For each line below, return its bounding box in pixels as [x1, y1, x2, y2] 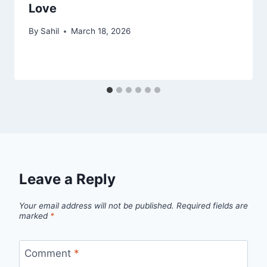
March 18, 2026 [71, 26, 131, 36]
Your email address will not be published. [19, 200, 174, 210]
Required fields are [176, 200, 248, 210]
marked [19, 210, 50, 221]
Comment [24, 247, 74, 259]
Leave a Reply [19, 170, 116, 188]
